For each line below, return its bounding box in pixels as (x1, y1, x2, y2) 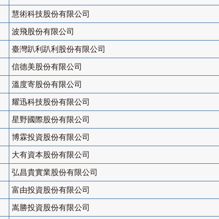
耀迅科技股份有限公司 (12, 98, 90, 107)
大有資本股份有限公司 (12, 151, 90, 159)
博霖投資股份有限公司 (12, 133, 90, 142)
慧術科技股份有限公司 (12, 10, 90, 19)
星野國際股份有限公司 (12, 115, 90, 124)
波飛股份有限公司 (12, 27, 74, 36)
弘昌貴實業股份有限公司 (12, 168, 98, 177)
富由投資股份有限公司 (12, 186, 90, 195)
